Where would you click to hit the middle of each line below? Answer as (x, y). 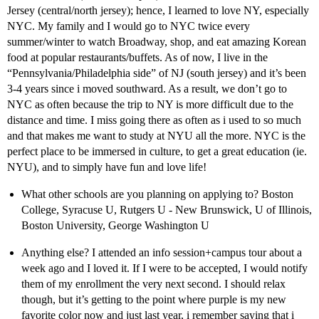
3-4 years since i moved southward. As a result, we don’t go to (147, 89)
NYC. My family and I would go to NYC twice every (129, 26)
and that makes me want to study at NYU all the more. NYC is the (156, 136)
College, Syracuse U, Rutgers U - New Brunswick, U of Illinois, (167, 210)
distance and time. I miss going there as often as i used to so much (154, 120)
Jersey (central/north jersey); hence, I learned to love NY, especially (158, 11)
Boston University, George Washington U (115, 226)
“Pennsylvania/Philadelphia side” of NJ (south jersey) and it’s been (157, 73)
